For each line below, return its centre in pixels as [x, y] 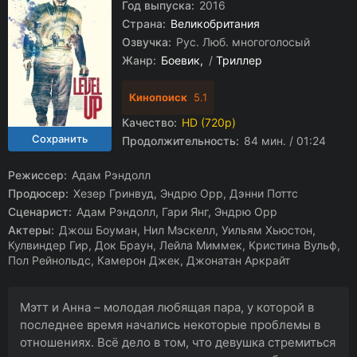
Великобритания [215, 24]
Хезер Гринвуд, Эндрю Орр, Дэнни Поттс [184, 193]
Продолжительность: [180, 141]
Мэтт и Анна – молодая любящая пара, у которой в [167, 307]
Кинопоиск [158, 97]
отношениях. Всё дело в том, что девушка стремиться [178, 342]
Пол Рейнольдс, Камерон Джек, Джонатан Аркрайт [149, 260]
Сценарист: [40, 212]
